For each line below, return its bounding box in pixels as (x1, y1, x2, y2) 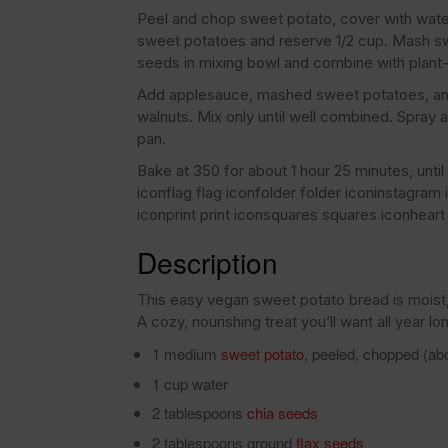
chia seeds (247, 402, 318, 423)
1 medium (152, 343, 221, 364)
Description (137, 242, 278, 282)
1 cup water (152, 372, 228, 394)
